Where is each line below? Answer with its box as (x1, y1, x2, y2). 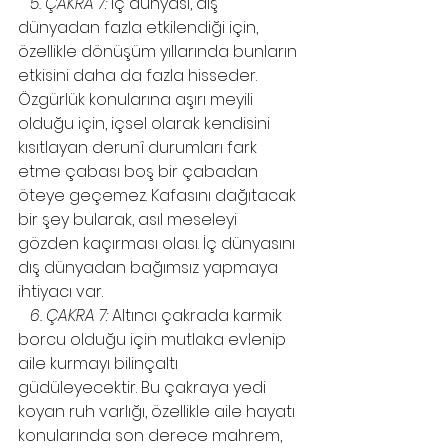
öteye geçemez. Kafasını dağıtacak (18, 184, 300, 207)
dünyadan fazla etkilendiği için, (18, 16, 262, 39)
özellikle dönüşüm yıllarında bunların (18, 40, 301, 63)
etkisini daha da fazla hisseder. (18, 64, 261, 87)
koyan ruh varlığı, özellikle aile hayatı (18, 400, 299, 423)
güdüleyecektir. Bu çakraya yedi (18, 376, 270, 399)
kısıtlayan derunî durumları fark (18, 136, 261, 159)
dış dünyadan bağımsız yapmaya (18, 256, 282, 279)
